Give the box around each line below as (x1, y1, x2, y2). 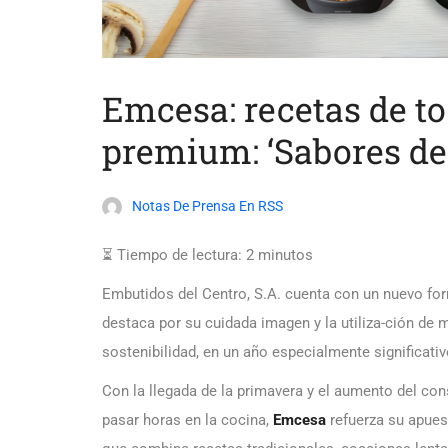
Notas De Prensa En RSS (132, 197, 283, 214)
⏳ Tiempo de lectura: (102, 245, 242, 264)
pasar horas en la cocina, (102, 410, 273, 429)
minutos (258, 245, 313, 264)
